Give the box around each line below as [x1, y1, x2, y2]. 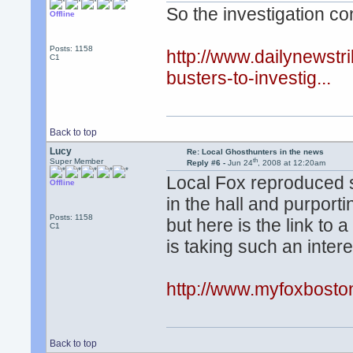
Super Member [50, 157, 104, 165]
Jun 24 [227, 158, 253, 168]
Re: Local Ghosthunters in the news [186, 147, 324, 156]
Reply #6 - [186, 158, 228, 168]
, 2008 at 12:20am [257, 158, 325, 168]
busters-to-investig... [166, 68, 332, 89]
